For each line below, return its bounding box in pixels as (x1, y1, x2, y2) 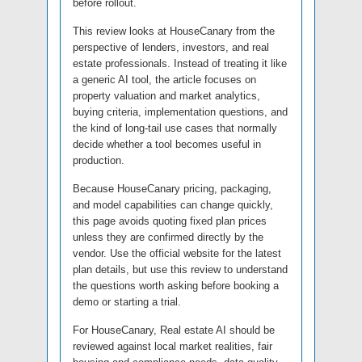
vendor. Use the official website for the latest (73, 246, 281, 259)
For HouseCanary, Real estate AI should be (73, 323, 275, 336)
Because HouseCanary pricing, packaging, (73, 182, 271, 195)
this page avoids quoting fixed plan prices (73, 214, 267, 227)
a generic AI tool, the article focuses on (73, 73, 256, 86)
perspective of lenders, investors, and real (73, 40, 269, 53)
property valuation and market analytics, (73, 89, 260, 102)
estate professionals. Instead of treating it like (73, 57, 287, 69)
